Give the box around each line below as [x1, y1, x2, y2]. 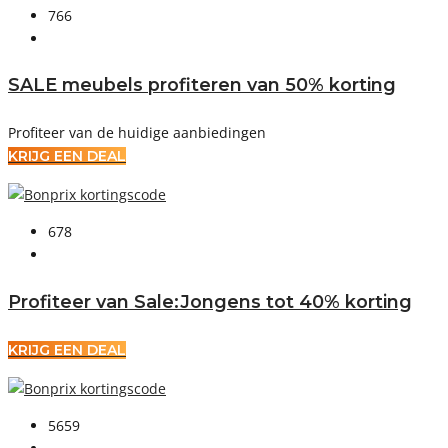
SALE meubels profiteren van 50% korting [8, 74, 396, 96]
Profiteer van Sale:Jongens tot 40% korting [8, 290, 412, 312]
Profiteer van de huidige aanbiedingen [8, 123, 266, 143]
